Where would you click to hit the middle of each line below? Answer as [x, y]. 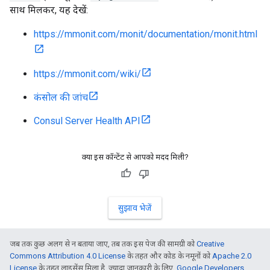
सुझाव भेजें [135, 208]
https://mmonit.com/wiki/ [87, 74]
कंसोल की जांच [61, 97]
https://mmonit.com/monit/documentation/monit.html [146, 34]
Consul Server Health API [87, 121]
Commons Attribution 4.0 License [67, 256]
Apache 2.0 [232, 256]
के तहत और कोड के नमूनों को [169, 256]
